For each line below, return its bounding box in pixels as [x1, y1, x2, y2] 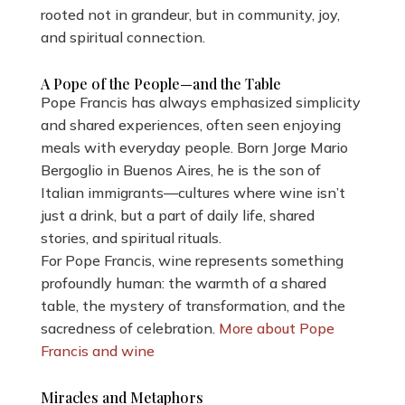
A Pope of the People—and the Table [40, 73, 281, 93]
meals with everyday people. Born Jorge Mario [40, 137, 348, 156]
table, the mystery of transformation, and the [40, 296, 345, 315]
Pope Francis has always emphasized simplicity [40, 92, 361, 111]
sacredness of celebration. [40, 318, 219, 337]
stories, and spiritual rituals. [40, 228, 221, 247]
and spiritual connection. [40, 27, 205, 46]
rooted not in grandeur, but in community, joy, [40, 5, 340, 24]
